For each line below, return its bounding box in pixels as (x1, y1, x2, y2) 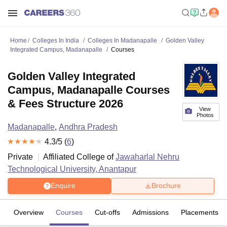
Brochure (152, 181, 181, 190)
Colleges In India (32, 37, 79, 44)
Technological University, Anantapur (8, 164, 136, 173)
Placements (181, 208, 218, 216)
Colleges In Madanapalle (88, 37, 157, 44)
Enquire (50, 181, 75, 190)
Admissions (132, 208, 169, 216)
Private (8, 152, 33, 161)
